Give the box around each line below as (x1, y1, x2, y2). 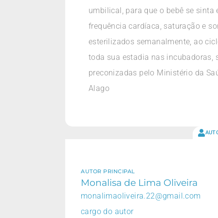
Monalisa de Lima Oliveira (81, 176, 198, 188)
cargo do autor (81, 206, 134, 216)
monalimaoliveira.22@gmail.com (81, 191, 201, 200)
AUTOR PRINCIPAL (81, 167, 135, 175)
